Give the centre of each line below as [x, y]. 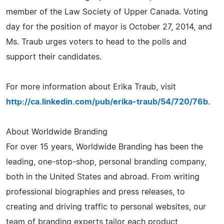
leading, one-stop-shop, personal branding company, [106, 162]
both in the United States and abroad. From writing [103, 177]
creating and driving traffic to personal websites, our [106, 207]
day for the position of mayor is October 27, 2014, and [109, 27]
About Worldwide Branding [57, 132]
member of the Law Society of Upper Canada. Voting [107, 12]
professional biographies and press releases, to [95, 192]
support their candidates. [54, 57]
